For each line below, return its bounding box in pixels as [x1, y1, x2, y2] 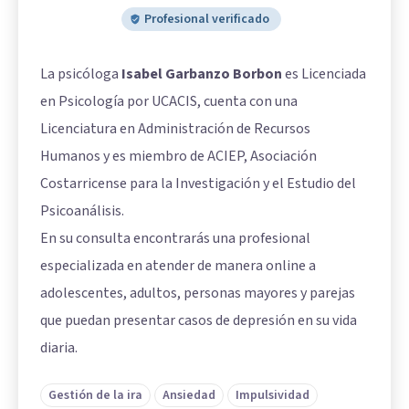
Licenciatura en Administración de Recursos [40, 119, 310, 140]
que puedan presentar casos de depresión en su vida [40, 310, 357, 331]
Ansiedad [163, 386, 215, 405]
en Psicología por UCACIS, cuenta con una [40, 91, 298, 112]
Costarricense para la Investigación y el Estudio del [40, 173, 356, 194]
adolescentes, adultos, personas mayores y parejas [40, 283, 355, 304]
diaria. [40, 338, 78, 359]
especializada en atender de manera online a [40, 256, 316, 277]
